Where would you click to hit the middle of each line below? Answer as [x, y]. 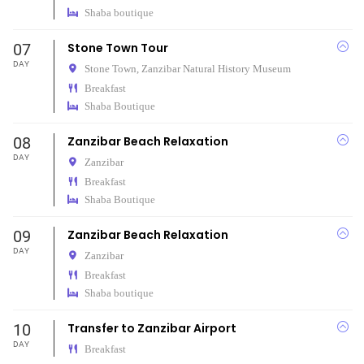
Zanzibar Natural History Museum [216, 69]
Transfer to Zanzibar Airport [152, 328]
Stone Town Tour [117, 48]
